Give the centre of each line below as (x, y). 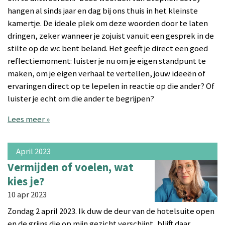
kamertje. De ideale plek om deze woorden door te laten (108, 23)
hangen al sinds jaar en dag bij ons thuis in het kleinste (103, 11)
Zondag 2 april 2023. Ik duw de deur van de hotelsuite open (111, 211)
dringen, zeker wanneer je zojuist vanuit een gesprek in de (111, 36)
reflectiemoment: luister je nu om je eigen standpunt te (107, 61)
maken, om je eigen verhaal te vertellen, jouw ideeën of (106, 73)
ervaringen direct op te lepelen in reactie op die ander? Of (111, 86)
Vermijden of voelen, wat (71, 167)
